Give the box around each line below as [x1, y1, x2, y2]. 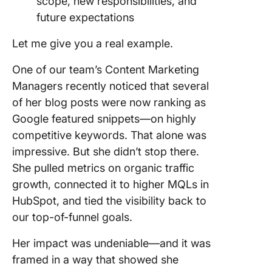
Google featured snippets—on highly [12, 112, 196, 126]
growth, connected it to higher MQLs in [12, 178, 209, 191]
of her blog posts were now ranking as [12, 96, 206, 109]
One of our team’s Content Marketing [12, 63, 199, 76]
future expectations [36, 11, 134, 24]
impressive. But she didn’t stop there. [12, 145, 199, 158]
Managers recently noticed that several [12, 80, 209, 93]
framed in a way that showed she [12, 253, 178, 267]
